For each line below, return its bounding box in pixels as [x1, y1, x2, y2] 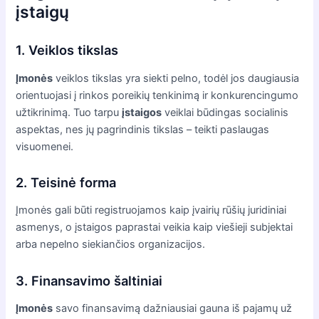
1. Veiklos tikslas [16, 42, 119, 58]
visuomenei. [16, 140, 74, 153]
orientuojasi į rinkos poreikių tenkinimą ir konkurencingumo [16, 88, 299, 102]
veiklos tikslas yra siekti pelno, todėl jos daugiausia [53, 71, 300, 85]
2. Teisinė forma [16, 174, 117, 190]
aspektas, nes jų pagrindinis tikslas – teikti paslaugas [16, 122, 270, 136]
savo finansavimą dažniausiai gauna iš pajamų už [53, 302, 293, 315]
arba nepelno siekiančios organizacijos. [16, 238, 206, 251]
